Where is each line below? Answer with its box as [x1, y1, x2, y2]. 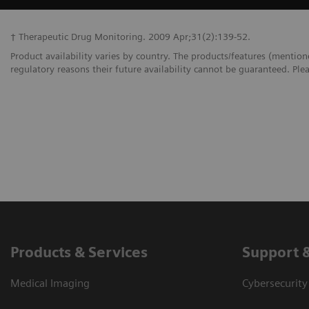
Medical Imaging [10, 277, 90, 290]
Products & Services [10, 243, 148, 261]
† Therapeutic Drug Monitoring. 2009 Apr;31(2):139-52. [10, 31, 250, 43]
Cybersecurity [242, 277, 308, 290]
